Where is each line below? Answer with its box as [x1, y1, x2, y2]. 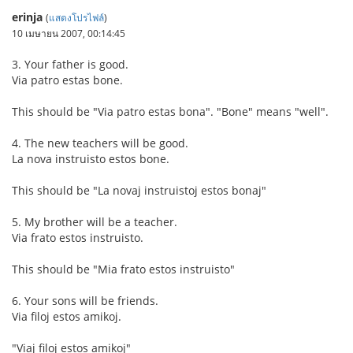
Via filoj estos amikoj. [12, 309, 121, 325]
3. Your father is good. [12, 57, 128, 72]
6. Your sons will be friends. [12, 293, 158, 309]
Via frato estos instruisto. [12, 230, 143, 246]
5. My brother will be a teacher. [12, 214, 177, 230]
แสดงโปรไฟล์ [49, 11, 104, 24]
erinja [12, 9, 43, 25]
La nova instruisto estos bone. [12, 151, 169, 167]
